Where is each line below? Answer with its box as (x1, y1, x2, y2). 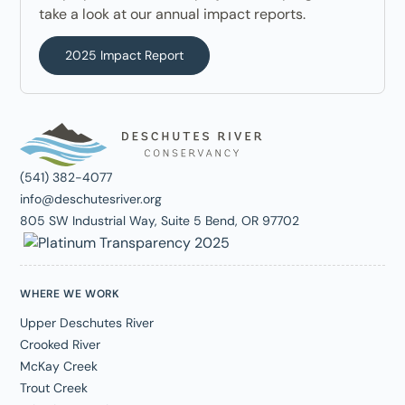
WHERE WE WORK (20, 286, 120, 301)
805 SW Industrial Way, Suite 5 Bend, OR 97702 (20, 212, 300, 229)
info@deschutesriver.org (20, 191, 163, 207)
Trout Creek (20, 379, 89, 396)
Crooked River (20, 335, 101, 353)
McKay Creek (20, 357, 99, 374)
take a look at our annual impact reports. (39, 5, 306, 24)
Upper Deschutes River (20, 314, 155, 331)
